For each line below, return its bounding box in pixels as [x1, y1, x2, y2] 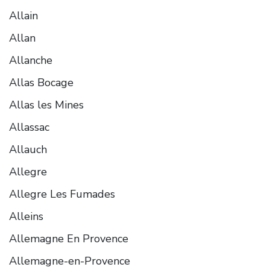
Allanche [9, 52, 52, 67]
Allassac [9, 119, 49, 134]
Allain [9, 8, 38, 23]
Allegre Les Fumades [9, 186, 115, 201]
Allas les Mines [9, 97, 84, 112]
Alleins [9, 209, 43, 224]
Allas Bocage [9, 75, 74, 90]
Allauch [9, 142, 47, 157]
